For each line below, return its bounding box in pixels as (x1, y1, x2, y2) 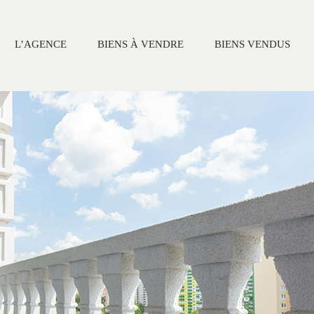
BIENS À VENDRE (97, 39, 184, 50)
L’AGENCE (15, 39, 67, 50)
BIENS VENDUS (214, 39, 290, 50)
